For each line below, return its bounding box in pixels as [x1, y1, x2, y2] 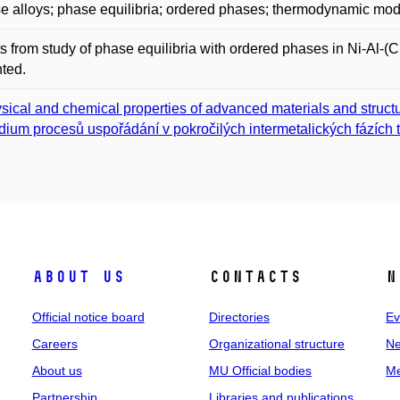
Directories [208, 310, 270, 324]
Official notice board [31, 310, 145, 324]
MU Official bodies [208, 363, 312, 378]
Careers [31, 337, 78, 351]
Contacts [208, 267, 302, 287]
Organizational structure [208, 337, 345, 351]
